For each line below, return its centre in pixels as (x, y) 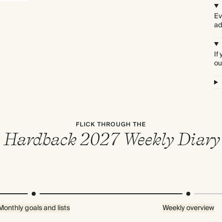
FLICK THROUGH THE (111, 125)
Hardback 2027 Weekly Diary (111, 139)
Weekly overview (188, 208)
